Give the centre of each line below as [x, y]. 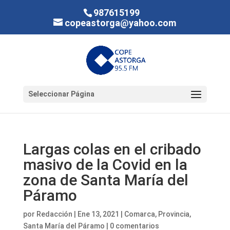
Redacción [54, 214]
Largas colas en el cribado [112, 149]
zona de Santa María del [106, 180]
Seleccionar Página [61, 94]
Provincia [174, 214]
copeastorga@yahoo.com [121, 23]
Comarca [139, 214]
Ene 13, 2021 [98, 214]
